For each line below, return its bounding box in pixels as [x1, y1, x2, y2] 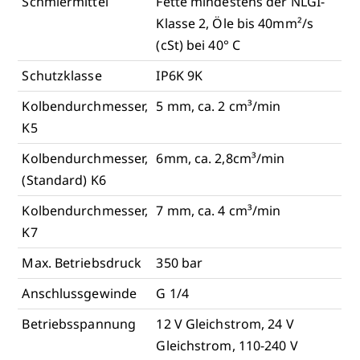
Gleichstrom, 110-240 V [156, 336, 298, 354]
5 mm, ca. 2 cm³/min [156, 96, 281, 115]
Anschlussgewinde [22, 284, 137, 302]
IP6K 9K [156, 66, 203, 84]
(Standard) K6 [22, 170, 106, 189]
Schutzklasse [22, 66, 102, 84]
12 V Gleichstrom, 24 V [156, 314, 294, 333]
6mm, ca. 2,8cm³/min [156, 149, 285, 167]
